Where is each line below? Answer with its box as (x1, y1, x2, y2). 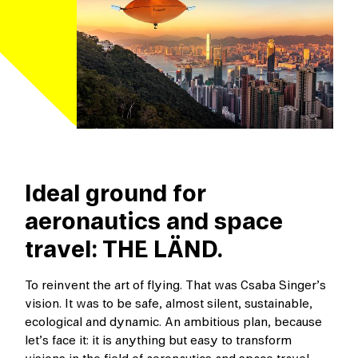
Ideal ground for (25, 177, 206, 212)
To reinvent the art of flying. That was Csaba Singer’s (25, 276, 327, 296)
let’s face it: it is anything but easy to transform (25, 331, 292, 351)
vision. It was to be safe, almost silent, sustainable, (25, 294, 313, 314)
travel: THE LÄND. (25, 233, 224, 268)
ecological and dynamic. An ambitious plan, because (25, 312, 323, 332)
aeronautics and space (25, 205, 284, 240)
